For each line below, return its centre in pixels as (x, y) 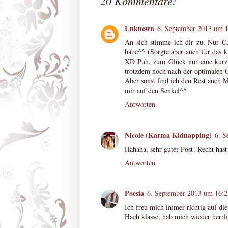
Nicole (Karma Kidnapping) (168, 135)
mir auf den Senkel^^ (156, 91)
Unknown (139, 28)
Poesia (134, 193)
